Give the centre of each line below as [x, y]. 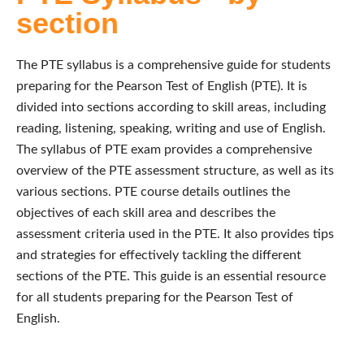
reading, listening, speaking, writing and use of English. [171, 128]
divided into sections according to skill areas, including [171, 107]
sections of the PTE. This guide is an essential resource [171, 276]
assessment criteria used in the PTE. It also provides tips [175, 234]
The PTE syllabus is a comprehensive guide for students [173, 65]
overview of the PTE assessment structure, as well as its [175, 170]
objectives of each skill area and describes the [146, 212]
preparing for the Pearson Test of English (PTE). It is [162, 86]
